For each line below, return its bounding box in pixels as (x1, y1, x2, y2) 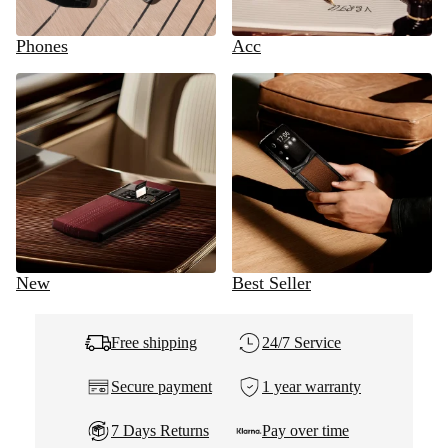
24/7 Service (262, 334, 341, 351)
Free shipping (111, 334, 197, 351)
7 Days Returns (111, 422, 209, 439)
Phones (16, 36, 68, 56)
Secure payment (111, 378, 212, 395)
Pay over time (262, 422, 349, 439)
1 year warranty (262, 378, 361, 395)
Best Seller (232, 273, 311, 293)
